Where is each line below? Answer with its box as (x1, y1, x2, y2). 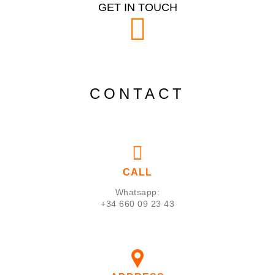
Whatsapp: (115, 187, 160, 198)
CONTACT (90, 85, 185, 103)
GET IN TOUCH (98, 1, 177, 14)
